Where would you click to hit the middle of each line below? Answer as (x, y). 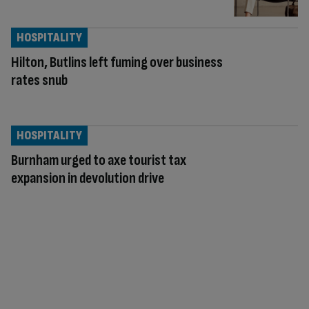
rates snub (40, 80)
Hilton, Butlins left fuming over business (117, 62)
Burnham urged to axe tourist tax (99, 160)
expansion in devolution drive (88, 178)
